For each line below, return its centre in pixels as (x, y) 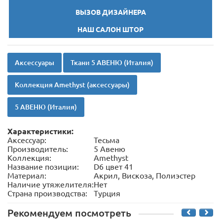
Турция (107, 194)
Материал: (27, 176)
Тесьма (107, 140)
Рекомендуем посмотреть (69, 213)
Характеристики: (40, 131)
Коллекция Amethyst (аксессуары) (72, 85)
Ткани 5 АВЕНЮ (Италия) (112, 63)
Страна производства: (47, 194)
